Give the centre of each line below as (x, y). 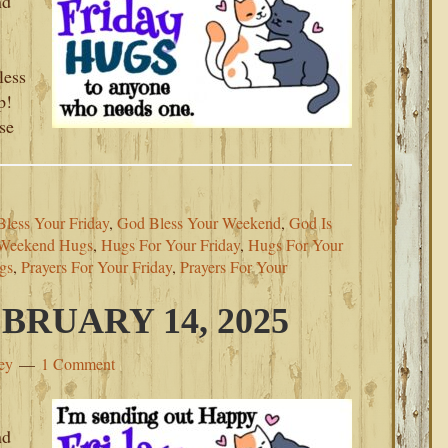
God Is (310, 222)
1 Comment (78, 363)
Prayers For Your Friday (96, 266)
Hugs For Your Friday (170, 244)
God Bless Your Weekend (199, 222)
